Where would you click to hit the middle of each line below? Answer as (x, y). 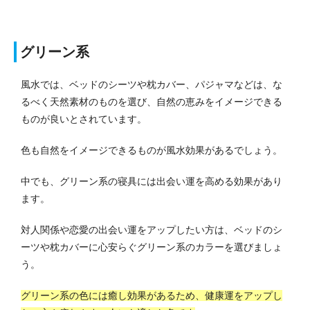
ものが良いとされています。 (84, 119)
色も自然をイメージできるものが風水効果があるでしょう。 (152, 151)
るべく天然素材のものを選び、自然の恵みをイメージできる (152, 102)
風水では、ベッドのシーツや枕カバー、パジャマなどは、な (152, 85)
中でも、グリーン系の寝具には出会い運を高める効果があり (152, 182)
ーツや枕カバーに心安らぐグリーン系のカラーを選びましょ (152, 247)
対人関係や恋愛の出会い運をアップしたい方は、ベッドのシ (152, 230)
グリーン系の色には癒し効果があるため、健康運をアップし (152, 296)
